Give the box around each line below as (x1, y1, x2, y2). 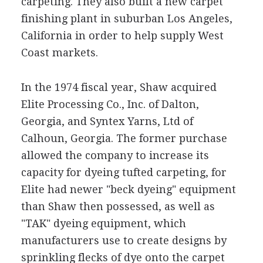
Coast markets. (21, 46, 98, 59)
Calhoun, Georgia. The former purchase (21, 132, 227, 144)
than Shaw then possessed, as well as (21, 200, 215, 213)
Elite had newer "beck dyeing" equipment (21, 183, 236, 195)
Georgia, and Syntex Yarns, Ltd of (21, 115, 193, 127)
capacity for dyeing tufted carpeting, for (21, 166, 227, 178)
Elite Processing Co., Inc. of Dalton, (21, 98, 199, 110)
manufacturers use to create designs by (21, 234, 227, 247)
